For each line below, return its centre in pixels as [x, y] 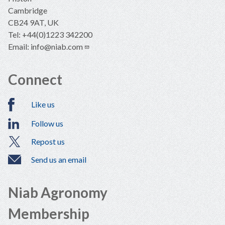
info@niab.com [57, 46]
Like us [43, 104]
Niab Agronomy [58, 192]
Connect [35, 79]
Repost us [48, 141]
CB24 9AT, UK [33, 22]
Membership [49, 213]
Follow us [47, 123]
